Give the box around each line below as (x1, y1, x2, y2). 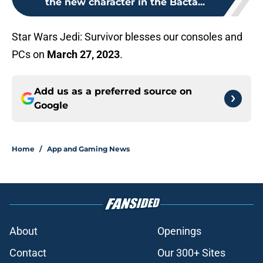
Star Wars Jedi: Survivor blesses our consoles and (12, 31, 242, 43)
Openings (157, 225, 201, 238)
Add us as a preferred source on (34, 86, 192, 97)
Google (34, 100, 68, 112)
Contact (9, 247, 46, 259)
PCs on (12, 48, 47, 61)
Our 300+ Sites (157, 247, 225, 259)
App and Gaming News (47, 144, 130, 154)
